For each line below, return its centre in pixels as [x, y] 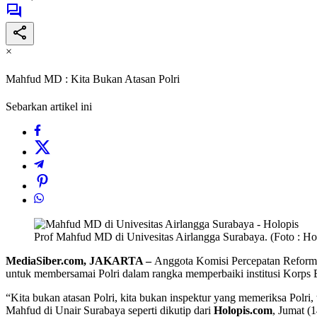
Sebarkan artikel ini [49, 107]
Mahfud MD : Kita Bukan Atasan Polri [93, 79]
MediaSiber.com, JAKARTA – [80, 261]
